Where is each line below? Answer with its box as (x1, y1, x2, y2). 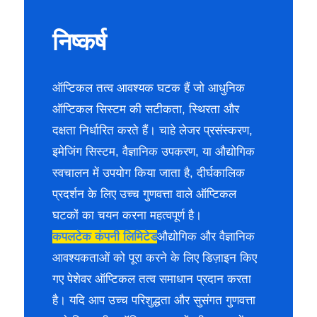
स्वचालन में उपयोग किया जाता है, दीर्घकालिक (52, 166, 245, 180)
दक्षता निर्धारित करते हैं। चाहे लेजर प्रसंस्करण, (52, 123, 253, 137)
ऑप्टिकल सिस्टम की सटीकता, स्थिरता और (52, 102, 239, 116)
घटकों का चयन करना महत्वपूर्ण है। (52, 208, 202, 222)
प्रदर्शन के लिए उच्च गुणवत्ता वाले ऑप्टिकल (52, 187, 236, 201)
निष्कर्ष (52, 28, 106, 55)
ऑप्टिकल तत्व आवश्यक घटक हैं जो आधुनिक (52, 81, 245, 95)
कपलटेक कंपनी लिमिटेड (52, 229, 157, 243)
